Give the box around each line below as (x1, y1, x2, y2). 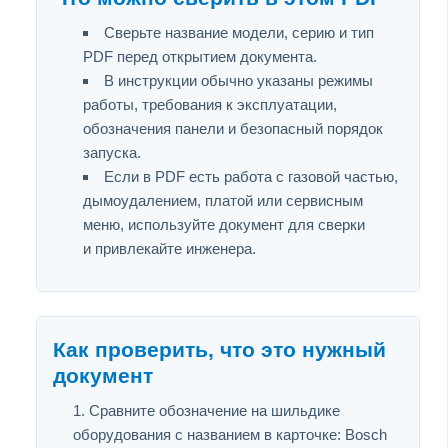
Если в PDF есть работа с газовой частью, (104, 167, 398, 185)
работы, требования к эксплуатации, (83, 95, 337, 113)
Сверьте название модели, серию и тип (104, 23, 374, 41)
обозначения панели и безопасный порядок (83, 119, 383, 137)
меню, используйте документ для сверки (83, 215, 365, 233)
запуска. (83, 143, 141, 161)
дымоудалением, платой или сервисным (83, 191, 363, 209)
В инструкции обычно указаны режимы (104, 71, 373, 89)
